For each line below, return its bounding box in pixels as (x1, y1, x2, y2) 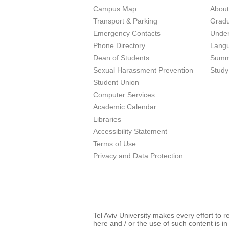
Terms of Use (93, 140, 136, 148)
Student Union (93, 78, 139, 86)
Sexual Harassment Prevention (93, 66, 193, 74)
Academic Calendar (93, 103, 156, 111)
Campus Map (93, 5, 136, 13)
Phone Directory (93, 41, 145, 50)
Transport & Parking (93, 17, 157, 25)
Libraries (93, 115, 121, 123)
